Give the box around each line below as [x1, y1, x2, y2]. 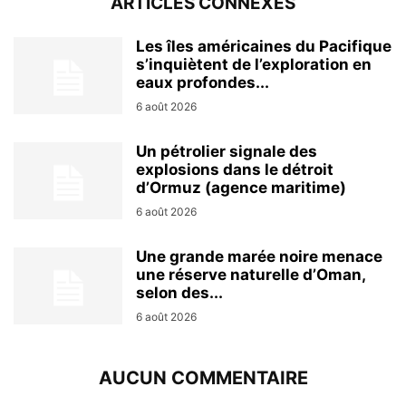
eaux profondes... [136, 73, 269, 92]
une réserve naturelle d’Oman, [136, 266, 365, 285]
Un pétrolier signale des [136, 142, 317, 161]
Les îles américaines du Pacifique [136, 37, 391, 56]
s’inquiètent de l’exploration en [136, 55, 372, 74]
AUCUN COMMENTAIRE [98, 367, 308, 390]
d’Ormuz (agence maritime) [136, 179, 346, 198]
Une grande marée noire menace [136, 247, 382, 266]
